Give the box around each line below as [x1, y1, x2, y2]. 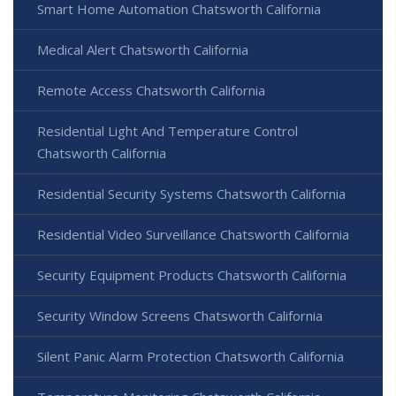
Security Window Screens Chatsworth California [37, 306, 323, 324]
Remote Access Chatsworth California [37, 80, 265, 99]
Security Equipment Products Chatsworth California [37, 265, 346, 284]
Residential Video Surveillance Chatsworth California [37, 225, 349, 243]
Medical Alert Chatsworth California [37, 40, 248, 58]
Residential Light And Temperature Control [37, 121, 298, 140]
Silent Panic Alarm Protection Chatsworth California [37, 346, 344, 365]
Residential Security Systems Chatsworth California [37, 184, 346, 202]
